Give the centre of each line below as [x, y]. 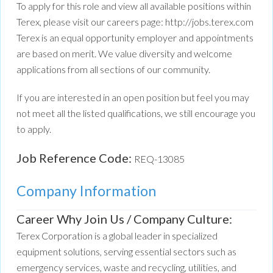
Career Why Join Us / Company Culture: [124, 219]
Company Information [86, 191]
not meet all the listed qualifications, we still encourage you [136, 113]
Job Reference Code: [75, 158]
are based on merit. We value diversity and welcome [124, 54]
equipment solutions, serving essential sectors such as [126, 252]
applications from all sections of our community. [113, 69]
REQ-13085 [159, 159]
